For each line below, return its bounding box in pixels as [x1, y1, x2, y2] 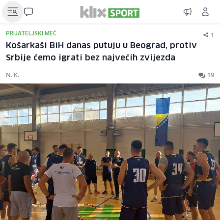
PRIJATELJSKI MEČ [6, 31, 56, 36]
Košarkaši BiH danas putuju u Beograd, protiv [6, 42, 197, 50]
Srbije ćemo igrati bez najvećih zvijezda [6, 54, 175, 62]
